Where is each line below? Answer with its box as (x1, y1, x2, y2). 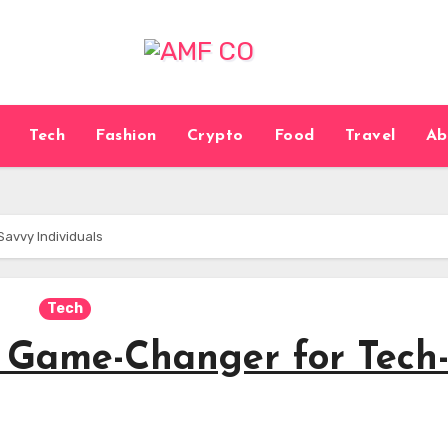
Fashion (95, 128, 157, 144)
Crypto (186, 128, 244, 144)
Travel (344, 128, 396, 144)
